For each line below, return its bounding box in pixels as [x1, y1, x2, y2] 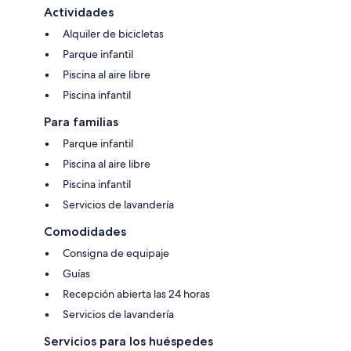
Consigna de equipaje [63, 245, 169, 260]
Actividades [44, 4, 114, 20]
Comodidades [44, 223, 126, 239]
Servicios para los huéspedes [44, 333, 213, 349]
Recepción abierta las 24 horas [63, 286, 210, 301]
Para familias [44, 114, 118, 129]
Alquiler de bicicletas [63, 26, 164, 41]
